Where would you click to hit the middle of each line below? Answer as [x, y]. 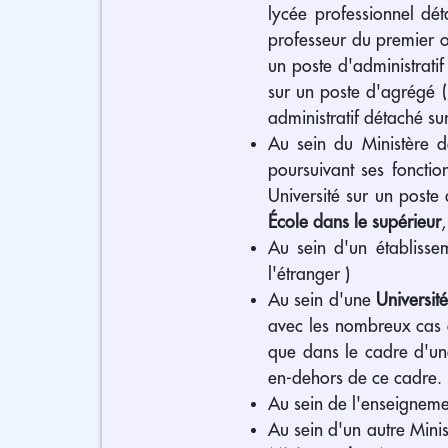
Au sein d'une [322, 299]
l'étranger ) [309, 273]
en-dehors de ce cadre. [355, 377]
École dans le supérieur [354, 221]
